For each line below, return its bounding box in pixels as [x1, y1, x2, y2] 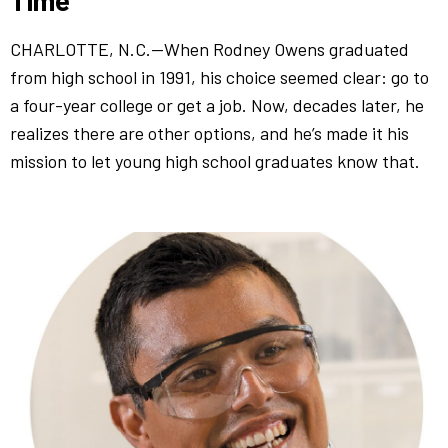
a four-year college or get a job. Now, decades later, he [10, 93, 424, 116]
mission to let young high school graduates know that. [10, 149, 420, 172]
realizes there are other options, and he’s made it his [10, 121, 409, 144]
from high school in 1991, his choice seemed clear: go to [10, 65, 429, 88]
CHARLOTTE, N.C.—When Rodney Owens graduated [10, 37, 409, 60]
